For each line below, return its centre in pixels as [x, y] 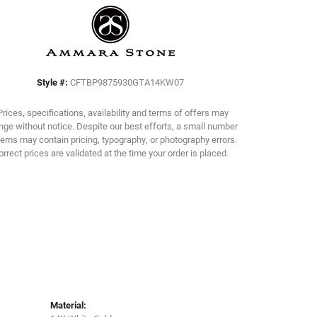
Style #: [52, 82]
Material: [68, 305]
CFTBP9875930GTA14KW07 [127, 82]
